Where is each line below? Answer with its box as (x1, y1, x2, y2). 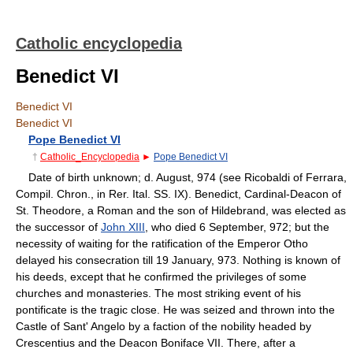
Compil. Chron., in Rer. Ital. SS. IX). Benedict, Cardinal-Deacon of (16, 187, 341, 200)
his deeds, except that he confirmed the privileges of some (16, 269, 307, 283)
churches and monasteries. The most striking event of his (16, 286, 301, 299)
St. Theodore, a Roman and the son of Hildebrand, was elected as (16, 203, 346, 217)
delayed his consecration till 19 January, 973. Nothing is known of (16, 253, 340, 266)
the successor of (16, 220, 101, 233)
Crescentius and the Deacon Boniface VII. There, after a (16, 336, 295, 349)
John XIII (101, 220, 145, 233)
